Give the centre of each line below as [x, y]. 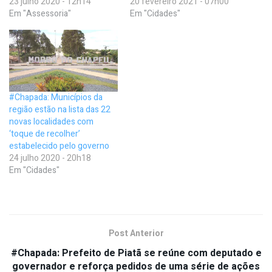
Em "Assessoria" [40, 13]
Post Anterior [136, 234]
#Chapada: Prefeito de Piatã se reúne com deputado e [136, 253]
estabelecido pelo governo [59, 146]
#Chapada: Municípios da [56, 98]
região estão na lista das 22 [60, 110]
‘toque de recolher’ [45, 134]
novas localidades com [51, 122]
